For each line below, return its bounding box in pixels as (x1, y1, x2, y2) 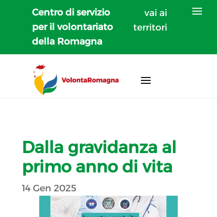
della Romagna (32, 36, 103, 47)
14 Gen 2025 (21, 182, 77, 194)
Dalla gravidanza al (21, 137, 176, 157)
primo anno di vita (21, 156, 172, 177)
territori (133, 22, 168, 33)
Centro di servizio (32, 7, 110, 18)
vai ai (144, 7, 168, 18)
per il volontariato (32, 21, 113, 32)
